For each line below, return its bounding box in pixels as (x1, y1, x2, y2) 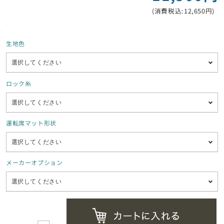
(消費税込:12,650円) (152, 6, 215, 16)
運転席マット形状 (6, 118, 56, 127)
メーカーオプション (6, 158, 63, 167)
